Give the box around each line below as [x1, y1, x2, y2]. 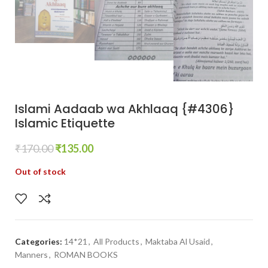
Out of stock [15, 166, 66, 176]
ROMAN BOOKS [54, 249, 118, 260]
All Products [93, 236, 139, 247]
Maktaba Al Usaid [145, 236, 210, 247]
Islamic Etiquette [15, 114, 118, 132]
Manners [15, 249, 48, 260]
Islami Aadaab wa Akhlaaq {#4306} [15, 100, 234, 117]
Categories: [15, 236, 62, 247]
